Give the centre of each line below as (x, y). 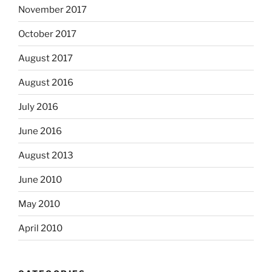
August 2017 (46, 58)
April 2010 (40, 228)
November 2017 (53, 9)
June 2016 (40, 131)
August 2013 (46, 155)
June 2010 (40, 179)
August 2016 (46, 82)
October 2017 (47, 34)
